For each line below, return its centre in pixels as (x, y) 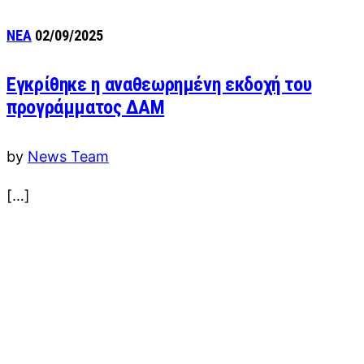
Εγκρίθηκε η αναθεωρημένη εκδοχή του (159, 85)
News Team (68, 157)
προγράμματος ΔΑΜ (86, 108)
